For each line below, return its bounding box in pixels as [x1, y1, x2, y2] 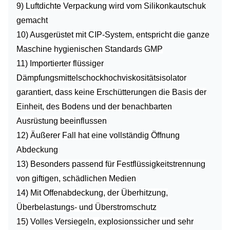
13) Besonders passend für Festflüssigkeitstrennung [16, 160, 205, 168]
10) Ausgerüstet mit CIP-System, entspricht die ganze [16, 30, 209, 39]
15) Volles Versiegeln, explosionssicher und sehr [16, 217, 194, 226]
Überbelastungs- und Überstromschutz [16, 203, 157, 212]
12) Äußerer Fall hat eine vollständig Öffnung [16, 131, 180, 140]
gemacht [16, 16, 48, 25]
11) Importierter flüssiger [16, 59, 104, 68]
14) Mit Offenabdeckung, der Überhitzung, [16, 188, 168, 197]
